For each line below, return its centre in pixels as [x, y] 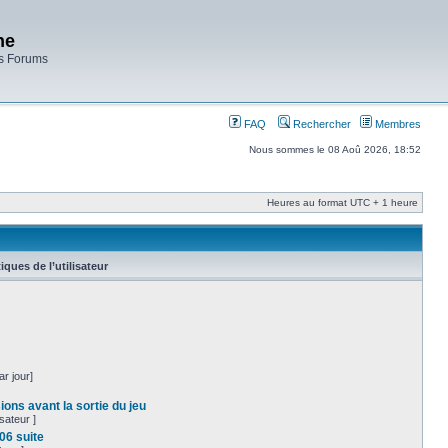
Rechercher [320, 124]
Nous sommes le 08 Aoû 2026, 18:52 [335, 149]
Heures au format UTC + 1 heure [342, 202]
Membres [396, 124]
